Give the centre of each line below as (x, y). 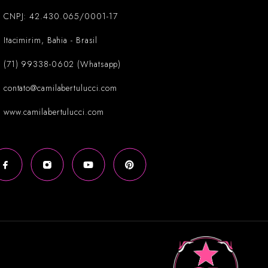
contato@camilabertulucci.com (60, 88)
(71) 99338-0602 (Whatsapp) (62, 64)
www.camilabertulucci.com (54, 112)
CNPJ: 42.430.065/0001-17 (60, 16)
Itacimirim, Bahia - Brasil (51, 40)
